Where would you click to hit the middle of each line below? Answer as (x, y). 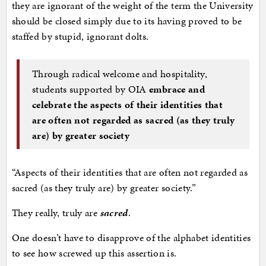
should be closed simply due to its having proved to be (127, 21)
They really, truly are (56, 213)
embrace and (177, 89)
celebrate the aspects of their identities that (128, 104)
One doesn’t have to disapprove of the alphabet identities (131, 238)
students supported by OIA (91, 89)
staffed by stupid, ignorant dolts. (80, 37)
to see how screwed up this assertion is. (94, 253)
